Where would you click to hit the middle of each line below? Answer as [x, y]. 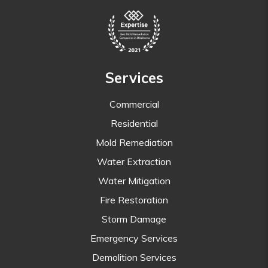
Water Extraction [134, 161]
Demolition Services [134, 257]
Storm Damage [134, 219]
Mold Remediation [134, 142]
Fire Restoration [134, 200]
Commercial [134, 104]
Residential [134, 123]
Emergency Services [134, 238]
